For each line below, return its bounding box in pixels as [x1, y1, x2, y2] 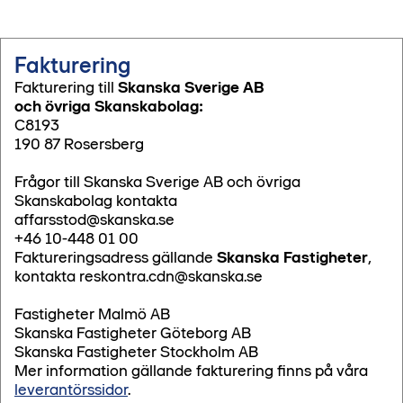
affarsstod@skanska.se [14, 210, 175, 230]
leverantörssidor [14, 380, 128, 400]
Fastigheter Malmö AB [14, 304, 170, 325]
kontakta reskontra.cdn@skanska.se [14, 266, 263, 287]
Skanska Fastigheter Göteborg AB [14, 323, 251, 344]
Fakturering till [14, 77, 118, 98]
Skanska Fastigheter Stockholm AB [14, 342, 258, 363]
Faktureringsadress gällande [14, 247, 217, 268]
